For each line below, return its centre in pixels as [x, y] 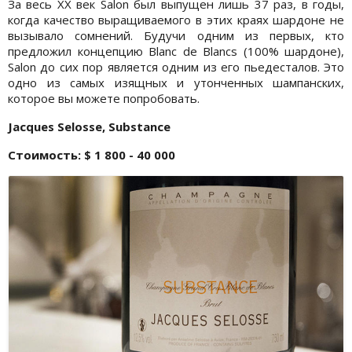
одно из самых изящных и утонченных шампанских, [176, 83]
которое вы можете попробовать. [104, 99]
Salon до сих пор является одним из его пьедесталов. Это [176, 67]
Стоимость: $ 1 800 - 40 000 [92, 155]
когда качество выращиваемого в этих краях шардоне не [176, 20]
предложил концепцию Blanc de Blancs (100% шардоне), [176, 51]
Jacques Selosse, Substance [89, 127]
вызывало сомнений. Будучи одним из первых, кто [176, 36]
